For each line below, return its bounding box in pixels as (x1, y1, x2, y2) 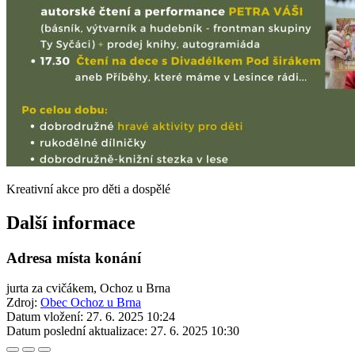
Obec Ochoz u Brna (40, 296, 141, 310)
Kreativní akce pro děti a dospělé (6, 181, 170, 196)
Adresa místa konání (6, 249, 141, 266)
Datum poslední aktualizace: (6, 324, 147, 338)
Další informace (6, 212, 136, 233)
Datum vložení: (6, 310, 83, 324)
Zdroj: (6, 296, 40, 310)
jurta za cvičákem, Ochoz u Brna (6, 281, 170, 296)
